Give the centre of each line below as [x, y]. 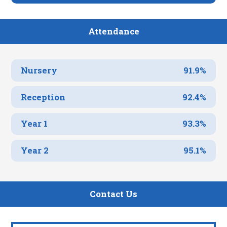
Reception [43, 97]
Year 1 [34, 124]
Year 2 [35, 150]
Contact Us [113, 194]
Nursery [39, 70]
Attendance [113, 31]
